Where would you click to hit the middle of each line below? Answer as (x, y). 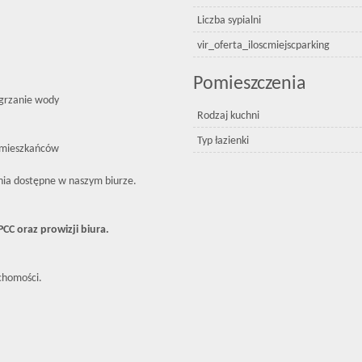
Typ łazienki (223, 141)
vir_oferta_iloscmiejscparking (263, 46)
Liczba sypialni (229, 21)
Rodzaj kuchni (228, 116)
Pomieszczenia (250, 84)
